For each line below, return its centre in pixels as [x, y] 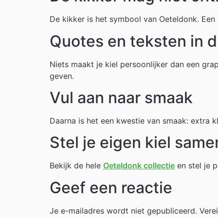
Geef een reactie [111, 187]
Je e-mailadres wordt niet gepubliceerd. [123, 210]
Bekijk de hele [76, 166]
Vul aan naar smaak [121, 98]
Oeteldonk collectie [139, 166]
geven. [62, 76]
